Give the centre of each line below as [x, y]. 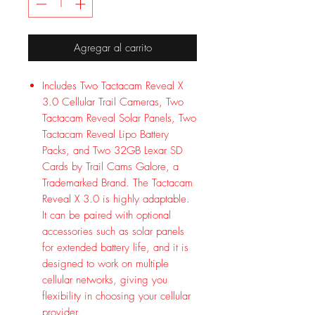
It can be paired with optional [107, 215]
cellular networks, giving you [105, 279]
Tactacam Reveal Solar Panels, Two [119, 118]
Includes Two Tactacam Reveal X [112, 85]
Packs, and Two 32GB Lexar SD [112, 150]
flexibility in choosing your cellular [116, 296]
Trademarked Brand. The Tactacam [117, 182]
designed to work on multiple [105, 263]
